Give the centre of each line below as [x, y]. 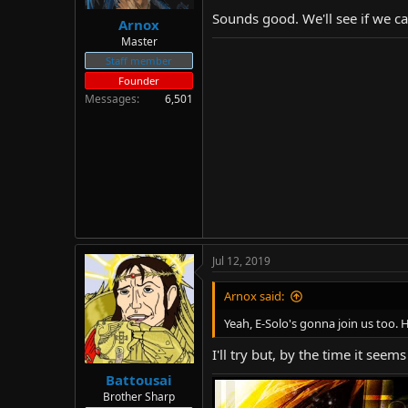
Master [139, 41]
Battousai [139, 379]
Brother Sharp [139, 396]
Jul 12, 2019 [241, 261]
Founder [139, 81]
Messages [111, 99]
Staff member [139, 61]
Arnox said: [254, 296]
